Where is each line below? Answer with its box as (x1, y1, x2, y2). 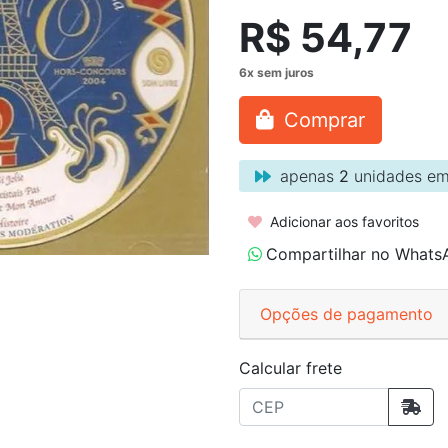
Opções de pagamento (260, 303, 433, 324)
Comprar (278, 108, 365, 132)
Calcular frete (239, 357, 342, 378)
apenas (275, 166, 339, 186)
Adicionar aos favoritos (266, 212, 419, 230)
